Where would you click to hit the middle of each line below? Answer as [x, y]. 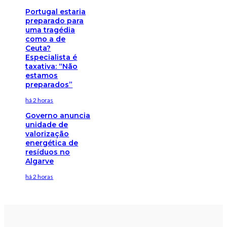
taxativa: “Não [52, 66]
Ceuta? [38, 48]
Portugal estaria [56, 11]
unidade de [47, 124]
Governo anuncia [58, 115]
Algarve [40, 161]
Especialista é [51, 57]
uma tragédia [50, 30]
